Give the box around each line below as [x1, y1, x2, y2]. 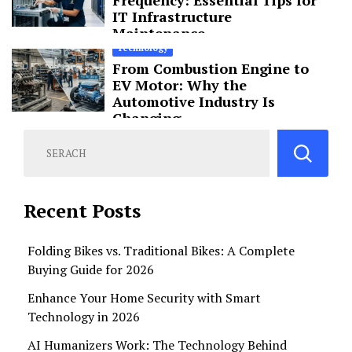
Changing [112, 108, 181, 127]
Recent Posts [24, 198, 141, 224]
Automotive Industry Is [112, 91, 275, 111]
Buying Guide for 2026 [27, 261, 154, 279]
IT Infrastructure [112, 6, 232, 26]
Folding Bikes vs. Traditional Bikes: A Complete [27, 242, 295, 260]
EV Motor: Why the [112, 75, 247, 94]
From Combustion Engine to [112, 58, 309, 78]
